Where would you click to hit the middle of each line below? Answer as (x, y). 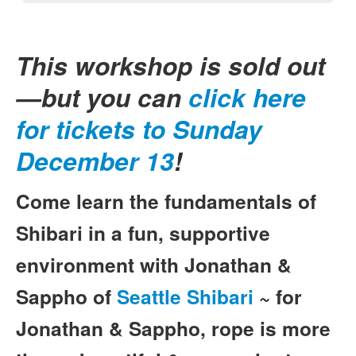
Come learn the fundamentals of (166, 201)
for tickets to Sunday (139, 129)
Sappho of (66, 296)
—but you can (102, 97)
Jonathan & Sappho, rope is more (173, 328)
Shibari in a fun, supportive (143, 232)
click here (247, 97)
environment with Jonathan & (154, 264)
